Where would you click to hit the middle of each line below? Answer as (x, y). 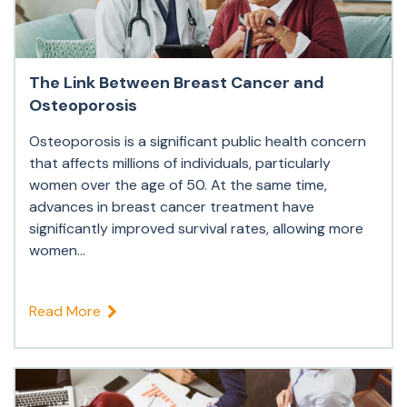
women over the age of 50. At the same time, (178, 185)
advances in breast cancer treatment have (172, 207)
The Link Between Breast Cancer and (177, 83)
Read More (65, 312)
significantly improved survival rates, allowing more (196, 229)
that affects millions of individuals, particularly (180, 164)
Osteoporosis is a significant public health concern (198, 142)
